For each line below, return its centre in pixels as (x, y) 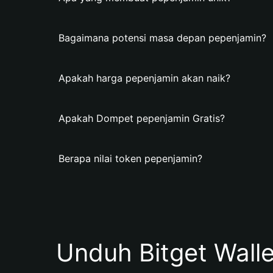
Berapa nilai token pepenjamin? (130, 158)
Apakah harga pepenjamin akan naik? (144, 78)
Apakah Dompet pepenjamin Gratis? (142, 118)
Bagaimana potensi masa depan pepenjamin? (162, 38)
